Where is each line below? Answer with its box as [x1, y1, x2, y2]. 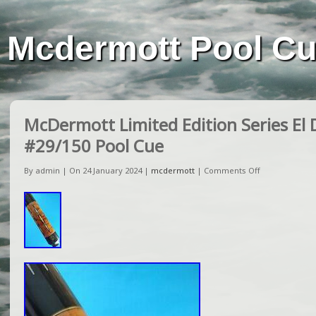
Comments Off [204, 165, 260, 176]
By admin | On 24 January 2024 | [24, 165, 151, 176]
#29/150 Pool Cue [24, 134, 164, 157]
